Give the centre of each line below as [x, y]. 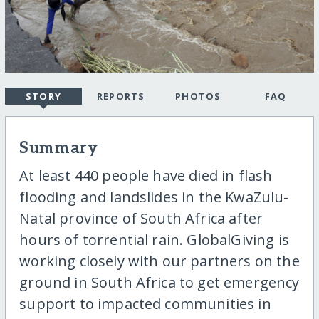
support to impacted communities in [145, 303]
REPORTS [121, 96]
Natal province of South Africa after [141, 218]
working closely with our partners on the [159, 261]
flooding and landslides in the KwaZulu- [154, 197]
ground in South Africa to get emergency [159, 282]
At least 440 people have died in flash [146, 175]
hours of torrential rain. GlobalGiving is [154, 239]
